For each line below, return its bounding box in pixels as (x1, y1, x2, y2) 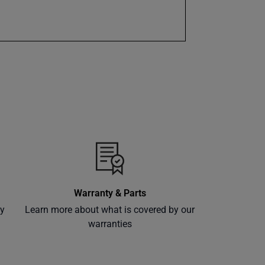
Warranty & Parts (73, 188, 146, 199)
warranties (88, 218, 132, 230)
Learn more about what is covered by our (25, 204, 195, 215)
